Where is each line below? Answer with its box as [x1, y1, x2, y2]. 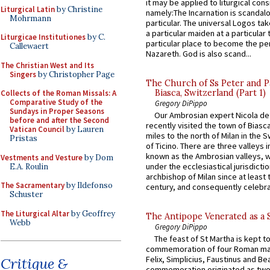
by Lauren [64, 124, 104, 134]
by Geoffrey [69, 208, 115, 219]
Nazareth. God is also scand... [146, 48, 251, 59]
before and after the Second [10, 115, 109, 125]
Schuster [10, 189, 43, 199]
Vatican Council [10, 124, 64, 134]
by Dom [83, 152, 113, 163]
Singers [10, 69, 36, 80]
